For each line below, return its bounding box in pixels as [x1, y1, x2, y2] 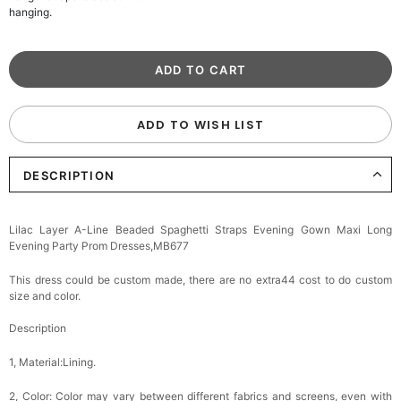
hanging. [9, 5, 52, 19]
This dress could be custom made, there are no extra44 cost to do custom [9, 273, 392, 286]
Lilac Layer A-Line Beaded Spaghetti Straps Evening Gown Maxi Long [9, 223, 392, 236]
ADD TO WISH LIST [136, 116, 265, 133]
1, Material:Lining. [9, 355, 96, 369]
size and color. [9, 289, 81, 303]
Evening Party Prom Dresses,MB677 [9, 239, 189, 252]
